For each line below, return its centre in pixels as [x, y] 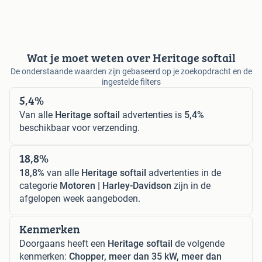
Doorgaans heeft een [63, 244]
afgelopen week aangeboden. [80, 199]
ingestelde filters [131, 82]
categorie [39, 186]
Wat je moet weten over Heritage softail [131, 58]
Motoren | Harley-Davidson [116, 186]
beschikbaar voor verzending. [80, 128]
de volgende [199, 244]
